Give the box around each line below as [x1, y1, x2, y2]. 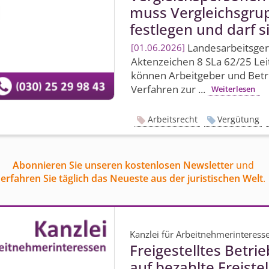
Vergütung [217, 113, 259, 125]
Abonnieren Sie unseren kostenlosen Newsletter [12, 158, 234, 172]
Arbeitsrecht [147, 113, 198, 125]
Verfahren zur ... [130, 82, 208, 96]
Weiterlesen [211, 83, 256, 95]
